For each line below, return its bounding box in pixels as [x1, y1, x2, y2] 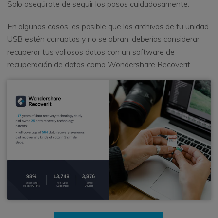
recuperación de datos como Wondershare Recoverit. [7, 59, 192, 70]
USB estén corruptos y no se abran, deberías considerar [7, 34, 200, 44]
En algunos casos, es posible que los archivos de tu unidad [7, 21, 209, 32]
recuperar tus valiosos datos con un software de [7, 47, 175, 57]
